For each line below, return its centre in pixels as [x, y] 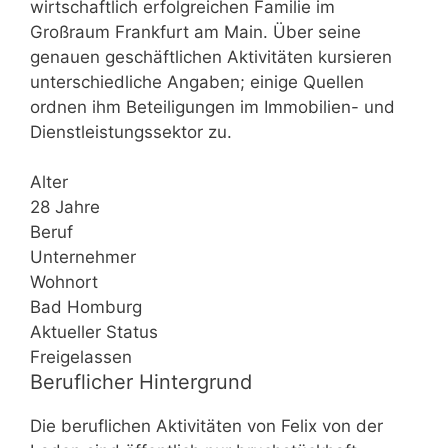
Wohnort [64, 282]
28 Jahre [65, 207]
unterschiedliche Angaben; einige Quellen [197, 81]
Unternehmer [83, 257]
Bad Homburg [86, 307]
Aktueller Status [94, 332]
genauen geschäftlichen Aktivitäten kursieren [211, 56]
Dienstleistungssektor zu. [131, 131]
